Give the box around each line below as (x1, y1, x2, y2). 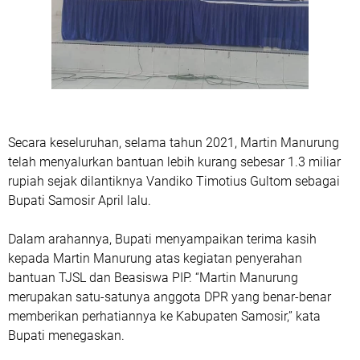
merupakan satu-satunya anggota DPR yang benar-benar (8, 288, 331, 305)
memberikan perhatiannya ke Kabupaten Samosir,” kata (8, 308, 321, 324)
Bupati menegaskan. (8, 327, 125, 343)
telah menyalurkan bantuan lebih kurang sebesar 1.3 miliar (8, 153, 341, 170)
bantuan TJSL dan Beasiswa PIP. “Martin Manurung (8, 269, 298, 285)
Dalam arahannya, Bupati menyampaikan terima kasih (8, 231, 317, 247)
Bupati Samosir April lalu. (8, 192, 151, 208)
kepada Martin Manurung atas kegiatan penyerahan (8, 250, 302, 266)
